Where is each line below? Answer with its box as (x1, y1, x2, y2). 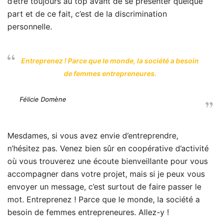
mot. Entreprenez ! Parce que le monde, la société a (7, 194, 200, 204)
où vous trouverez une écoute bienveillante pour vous (7, 156, 208, 166)
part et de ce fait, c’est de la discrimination (7, 9, 167, 19)
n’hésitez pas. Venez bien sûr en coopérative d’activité (7, 143, 209, 153)
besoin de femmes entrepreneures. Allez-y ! (7, 207, 169, 217)
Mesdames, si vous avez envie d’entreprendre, (7, 131, 178, 140)
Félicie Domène (20, 95, 66, 103)
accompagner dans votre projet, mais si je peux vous (7, 169, 205, 179)
